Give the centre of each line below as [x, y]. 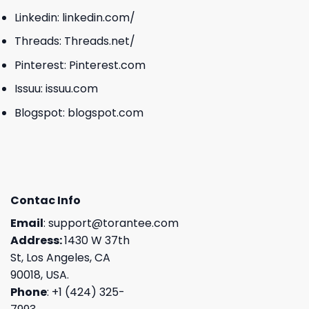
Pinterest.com [107, 65]
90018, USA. [40, 275]
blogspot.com [105, 113]
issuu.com [71, 89]
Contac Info [46, 200]
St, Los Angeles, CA [60, 257]
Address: [37, 240]
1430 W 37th [97, 240]
